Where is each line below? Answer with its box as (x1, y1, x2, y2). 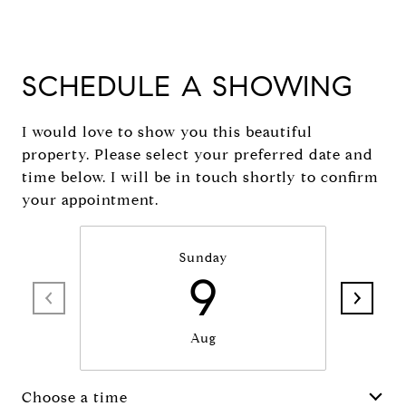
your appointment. (22, 191, 159, 208)
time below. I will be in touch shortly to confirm (22, 169, 379, 186)
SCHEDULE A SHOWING (22, 68, 353, 104)
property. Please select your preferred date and (22, 146, 373, 163)
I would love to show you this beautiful (22, 123, 313, 140)
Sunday (179, 250, 227, 266)
